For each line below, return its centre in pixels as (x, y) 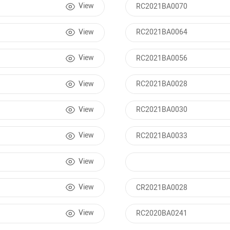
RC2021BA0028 (161, 84)
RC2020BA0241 (161, 213)
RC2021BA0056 (161, 58)
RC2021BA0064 (161, 33)
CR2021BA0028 (161, 188)
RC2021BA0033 (161, 136)
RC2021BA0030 (161, 110)
